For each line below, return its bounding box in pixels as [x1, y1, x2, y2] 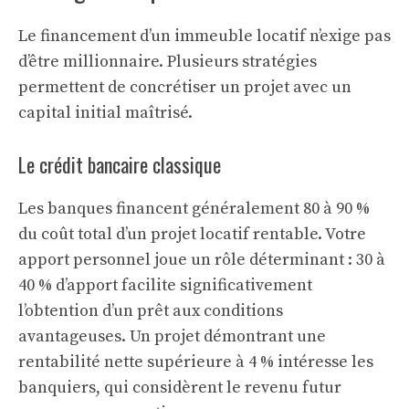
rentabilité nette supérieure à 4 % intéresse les [18, 351, 373, 373]
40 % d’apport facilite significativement [18, 275, 312, 297]
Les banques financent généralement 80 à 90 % [18, 198, 370, 220]
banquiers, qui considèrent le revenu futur [18, 377, 341, 399]
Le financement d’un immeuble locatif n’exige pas [18, 26, 391, 47]
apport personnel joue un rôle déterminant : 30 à [18, 249, 385, 271]
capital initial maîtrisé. [18, 102, 193, 124]
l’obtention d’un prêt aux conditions [18, 300, 283, 322]
